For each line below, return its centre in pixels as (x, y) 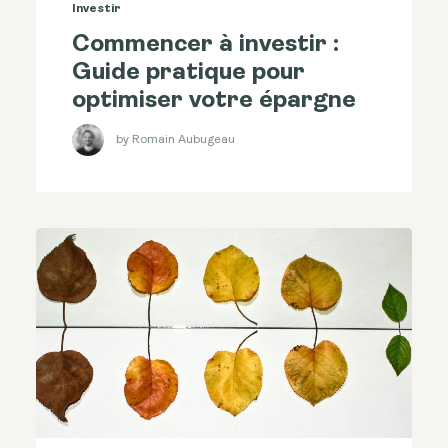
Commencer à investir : (205, 45)
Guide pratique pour (188, 73)
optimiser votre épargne (214, 101)
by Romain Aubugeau (175, 139)
